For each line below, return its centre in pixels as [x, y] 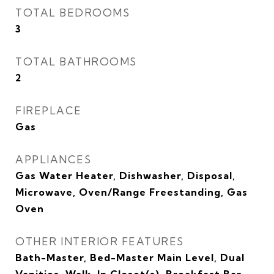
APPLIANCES [53, 159]
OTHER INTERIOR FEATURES [100, 241]
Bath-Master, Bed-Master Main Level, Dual [130, 257]
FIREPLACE [49, 110]
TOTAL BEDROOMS [72, 13]
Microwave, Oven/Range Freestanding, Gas [131, 192]
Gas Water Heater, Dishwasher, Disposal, [125, 176]
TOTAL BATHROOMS [76, 61]
